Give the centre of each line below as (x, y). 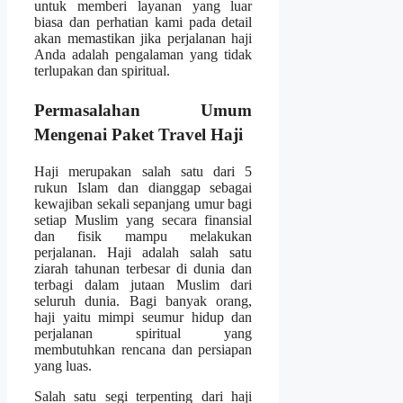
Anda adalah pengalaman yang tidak (143, 55)
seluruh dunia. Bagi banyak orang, (143, 300)
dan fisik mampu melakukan (143, 236)
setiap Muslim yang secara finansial (143, 219)
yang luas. (63, 365)
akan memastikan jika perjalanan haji (143, 39)
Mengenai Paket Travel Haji (139, 135)
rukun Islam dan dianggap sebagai (143, 187)
